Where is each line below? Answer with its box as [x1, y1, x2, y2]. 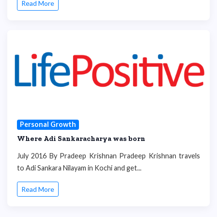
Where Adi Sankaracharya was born [17, 134, 145, 143]
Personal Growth [19, 120, 76, 129]
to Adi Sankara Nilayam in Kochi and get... [17, 163, 141, 172]
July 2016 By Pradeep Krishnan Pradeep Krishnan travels [17, 151, 200, 160]
